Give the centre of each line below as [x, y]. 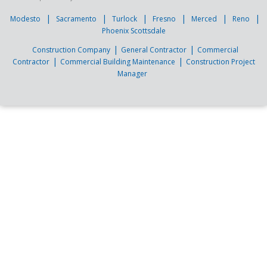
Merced [204, 18]
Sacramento [76, 18]
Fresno [164, 18]
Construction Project [220, 61]
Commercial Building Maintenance [117, 61]
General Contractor [153, 49]
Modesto [25, 18]
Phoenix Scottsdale [133, 30]
